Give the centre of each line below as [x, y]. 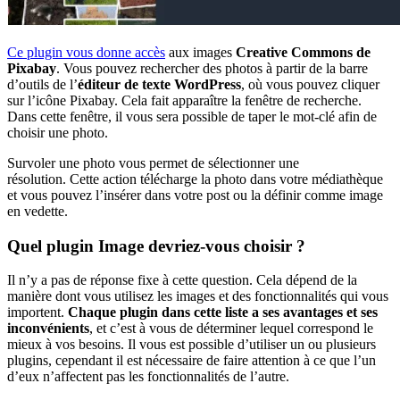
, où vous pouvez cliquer [310, 84]
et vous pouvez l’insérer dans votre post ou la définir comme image [195, 195]
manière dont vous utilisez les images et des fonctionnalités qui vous [198, 296]
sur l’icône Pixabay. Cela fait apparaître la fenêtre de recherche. [184, 100]
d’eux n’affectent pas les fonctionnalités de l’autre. [148, 377]
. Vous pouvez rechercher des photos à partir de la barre [212, 68]
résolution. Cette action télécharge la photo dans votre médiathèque [195, 179]
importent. [36, 312]
